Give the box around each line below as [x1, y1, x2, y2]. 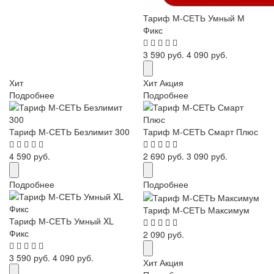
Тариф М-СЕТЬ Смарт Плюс [143, 125, 258, 138]
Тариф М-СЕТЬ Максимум [143, 204, 250, 217]
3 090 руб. [187, 150, 228, 163]
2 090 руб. [143, 228, 184, 241]
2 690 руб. [143, 150, 187, 163]
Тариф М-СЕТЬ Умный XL [9, 215, 114, 228]
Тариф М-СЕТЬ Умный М [143, 12, 245, 24]
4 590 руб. [9, 150, 50, 163]
